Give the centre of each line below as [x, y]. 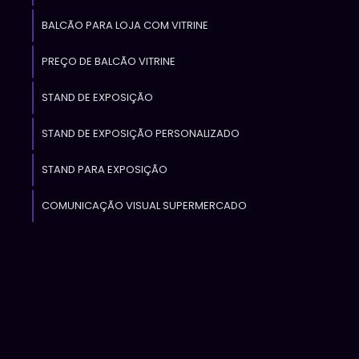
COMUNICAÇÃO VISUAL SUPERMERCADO [144, 206]
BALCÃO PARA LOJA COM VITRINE [125, 25]
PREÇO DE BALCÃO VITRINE [108, 61]
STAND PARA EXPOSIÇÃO [104, 169]
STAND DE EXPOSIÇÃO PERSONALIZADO [140, 133]
